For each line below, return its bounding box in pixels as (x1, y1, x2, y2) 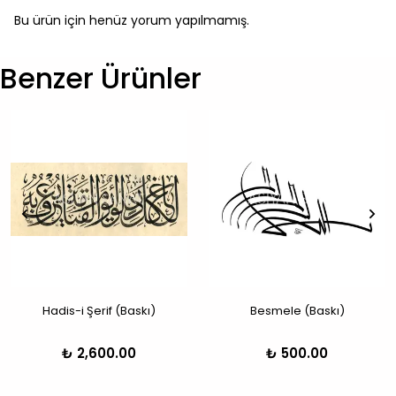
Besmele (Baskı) (249, 302, 345, 320)
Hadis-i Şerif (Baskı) (42, 302, 156, 320)
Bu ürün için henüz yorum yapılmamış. (14, 11, 249, 30)
